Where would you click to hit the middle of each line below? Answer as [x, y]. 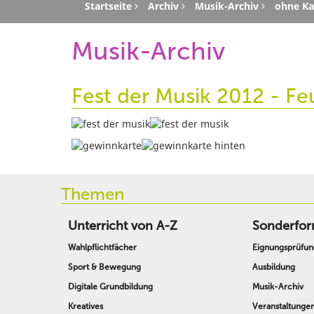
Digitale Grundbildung [110, 287]
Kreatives [86, 307]
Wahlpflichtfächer [102, 248]
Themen [93, 193]
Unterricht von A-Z [123, 226]
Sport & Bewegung [104, 267]
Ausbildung [274, 267]
